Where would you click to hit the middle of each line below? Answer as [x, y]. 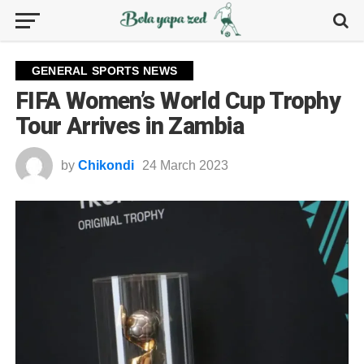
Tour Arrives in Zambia [129, 126]
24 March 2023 [185, 165]
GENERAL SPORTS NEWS [104, 71]
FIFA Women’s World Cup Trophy [178, 101]
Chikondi [106, 165]
